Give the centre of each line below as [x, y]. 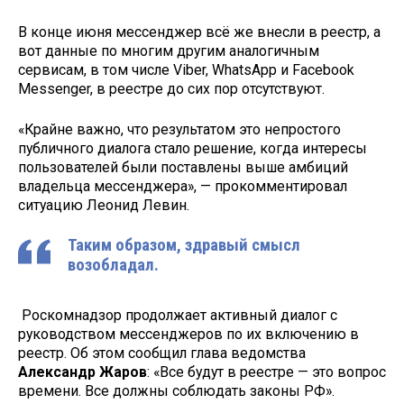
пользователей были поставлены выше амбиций [183, 167]
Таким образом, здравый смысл [184, 246]
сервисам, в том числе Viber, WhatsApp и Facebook [186, 69]
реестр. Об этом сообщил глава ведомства [162, 353]
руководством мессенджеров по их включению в [188, 335]
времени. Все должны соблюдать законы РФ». [176, 391]
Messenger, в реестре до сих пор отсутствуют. [171, 88]
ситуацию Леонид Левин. [104, 205]
